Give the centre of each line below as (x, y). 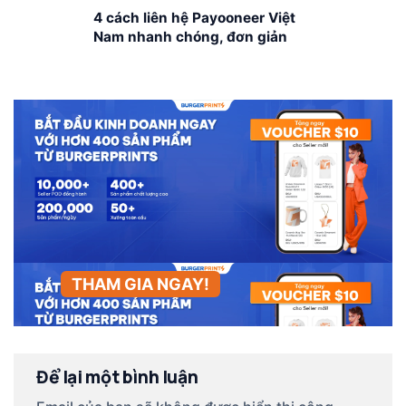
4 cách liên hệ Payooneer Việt (194, 18)
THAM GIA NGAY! (140, 285)
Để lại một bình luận (119, 377)
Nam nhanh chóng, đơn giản (190, 37)
